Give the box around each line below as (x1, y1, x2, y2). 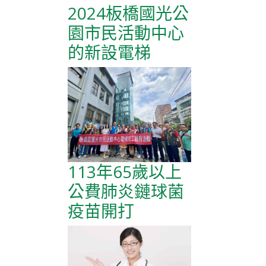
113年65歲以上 (68, 160, 182, 183)
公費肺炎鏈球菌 (68, 180, 184, 203)
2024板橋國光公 (68, 2, 189, 24)
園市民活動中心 (68, 21, 184, 44)
